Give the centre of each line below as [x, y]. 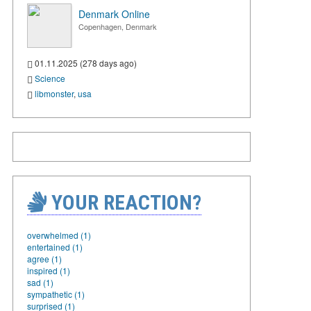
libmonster [54, 93]
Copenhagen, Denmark [118, 26]
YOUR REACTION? [124, 202]
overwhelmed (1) [59, 235]
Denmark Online [114, 14]
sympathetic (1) [56, 294]
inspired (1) [49, 270]
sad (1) [40, 282]
